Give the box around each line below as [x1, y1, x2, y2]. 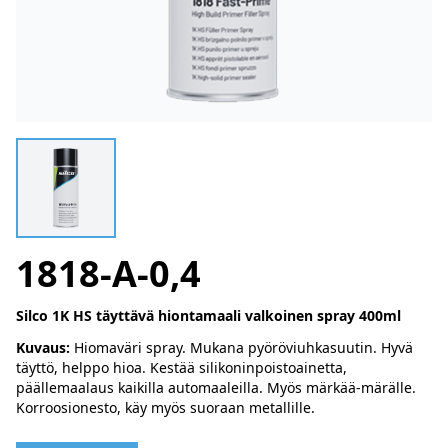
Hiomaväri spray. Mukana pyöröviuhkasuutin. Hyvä [70, 338, 413, 357]
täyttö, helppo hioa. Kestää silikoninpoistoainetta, [16, 358, 347, 377]
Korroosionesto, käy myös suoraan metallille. [16, 398, 315, 417]
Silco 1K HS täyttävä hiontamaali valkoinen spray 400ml [16, 306, 401, 325]
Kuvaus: [16, 338, 70, 357]
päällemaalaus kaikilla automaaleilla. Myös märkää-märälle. [16, 378, 416, 397]
